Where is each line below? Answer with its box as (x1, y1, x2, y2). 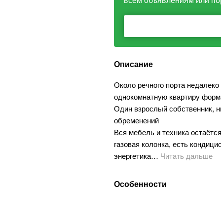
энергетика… (114, 150, 158, 161)
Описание (114, 58, 153, 70)
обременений (114, 115, 159, 125)
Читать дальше (158, 150, 213, 161)
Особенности (114, 178, 167, 189)
